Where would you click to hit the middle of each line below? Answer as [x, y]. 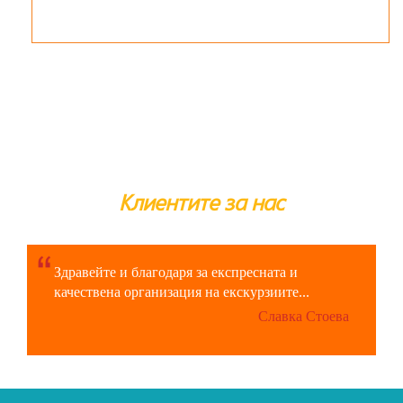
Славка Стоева [304, 316]
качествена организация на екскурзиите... [182, 291]
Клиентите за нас [201, 204]
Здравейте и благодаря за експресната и [176, 272]
